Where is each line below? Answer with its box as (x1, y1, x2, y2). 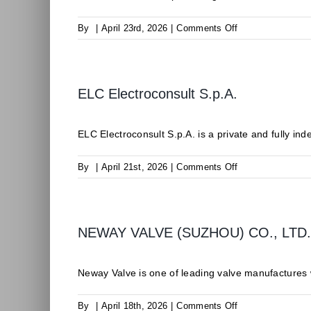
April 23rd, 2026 (101, 23, 168, 33)
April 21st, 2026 (101, 162, 168, 172)
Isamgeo (237, 37, 274, 47)
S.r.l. (237, 51, 258, 62)
